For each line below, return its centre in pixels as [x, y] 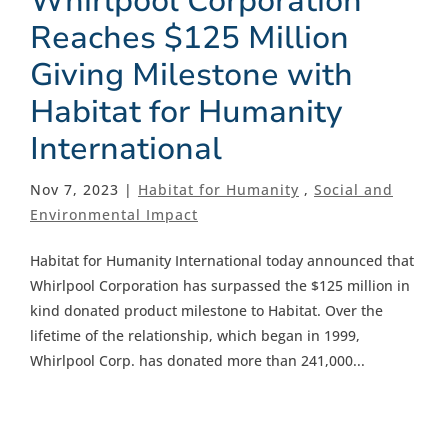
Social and [353, 189]
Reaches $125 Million [189, 37]
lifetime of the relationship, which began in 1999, [195, 335]
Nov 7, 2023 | [84, 189]
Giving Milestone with [191, 74]
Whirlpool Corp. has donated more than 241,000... [197, 360]
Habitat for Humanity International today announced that [222, 260]
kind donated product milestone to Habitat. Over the [206, 310]
